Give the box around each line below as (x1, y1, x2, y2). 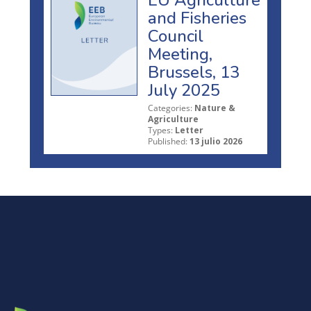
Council (148, 25, 203, 48)
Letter (175, 124, 203, 137)
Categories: (148, 102, 192, 115)
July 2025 (148, 79, 220, 102)
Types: (148, 124, 173, 137)
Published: (148, 135, 187, 148)
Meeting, (148, 43, 212, 66)
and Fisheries (148, 7, 246, 30)
